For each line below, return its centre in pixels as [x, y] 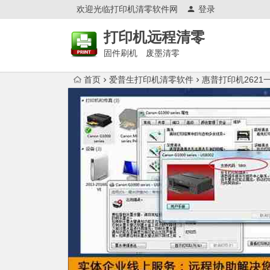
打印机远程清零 [154, 37]
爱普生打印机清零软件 [151, 80]
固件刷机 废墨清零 [142, 53]
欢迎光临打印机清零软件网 [127, 9]
